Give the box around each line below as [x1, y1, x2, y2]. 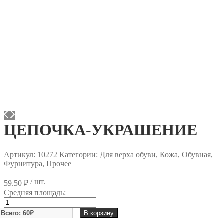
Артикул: [4, 150, 37, 159]
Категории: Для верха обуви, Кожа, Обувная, [59, 150, 213, 159]
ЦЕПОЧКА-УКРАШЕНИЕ [4, 121, 197, 139]
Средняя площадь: [4, 188, 66, 197]
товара [3, 205, 26, 214]
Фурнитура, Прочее [4, 159, 71, 168]
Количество [3, 196, 43, 205]
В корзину [84, 209, 114, 217]
